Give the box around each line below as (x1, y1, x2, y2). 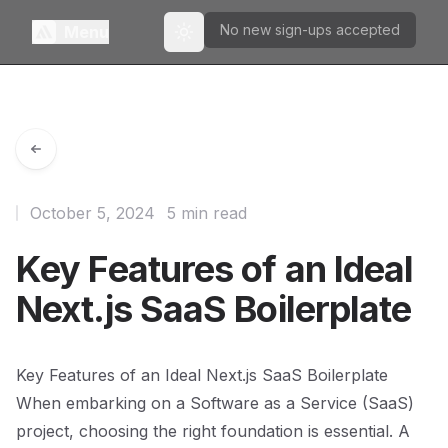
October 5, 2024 (30, 203, 155, 223)
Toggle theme (182, 31, 276, 49)
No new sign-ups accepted (220, 21, 400, 38)
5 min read (167, 203, 247, 223)
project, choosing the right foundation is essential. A (16, 421, 410, 441)
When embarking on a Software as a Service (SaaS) (16, 393, 414, 413)
